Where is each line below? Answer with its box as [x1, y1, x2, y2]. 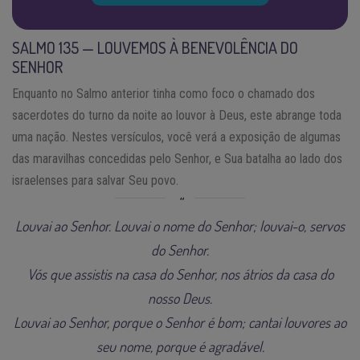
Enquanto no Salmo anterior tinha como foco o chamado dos [12, 85, 315, 101]
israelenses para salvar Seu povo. [12, 172, 178, 188]
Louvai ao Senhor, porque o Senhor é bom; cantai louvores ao [14, 313, 346, 331]
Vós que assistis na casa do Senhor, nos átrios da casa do [27, 264, 333, 283]
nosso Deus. [148, 288, 212, 307]
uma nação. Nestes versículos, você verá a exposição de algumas [12, 129, 341, 145]
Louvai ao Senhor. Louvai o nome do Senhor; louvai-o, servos [15, 216, 345, 235]
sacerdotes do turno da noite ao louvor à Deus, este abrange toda [12, 107, 342, 123]
